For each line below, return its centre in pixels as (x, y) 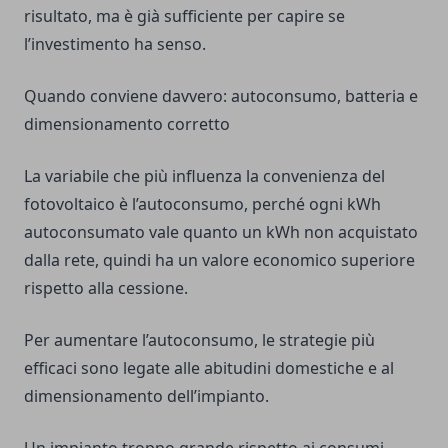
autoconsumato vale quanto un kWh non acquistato (221, 232)
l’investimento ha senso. (115, 44)
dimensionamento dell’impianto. (146, 396)
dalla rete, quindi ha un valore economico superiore (219, 260)
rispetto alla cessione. (106, 288)
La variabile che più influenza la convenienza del (204, 176)
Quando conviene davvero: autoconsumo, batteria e (221, 96)
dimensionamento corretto (127, 124)
